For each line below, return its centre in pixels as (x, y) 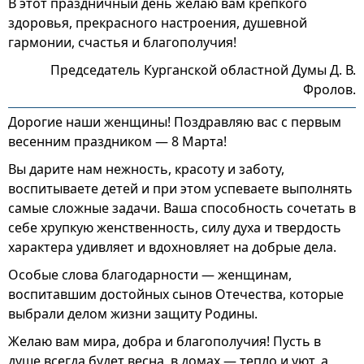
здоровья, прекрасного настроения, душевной (158, 23)
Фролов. (329, 89)
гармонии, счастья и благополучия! (122, 42)
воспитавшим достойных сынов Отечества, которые (176, 294)
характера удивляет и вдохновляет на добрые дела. (172, 247)
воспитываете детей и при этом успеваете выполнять (180, 188)
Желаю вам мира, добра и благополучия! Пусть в (165, 341)
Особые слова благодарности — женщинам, (150, 275)
